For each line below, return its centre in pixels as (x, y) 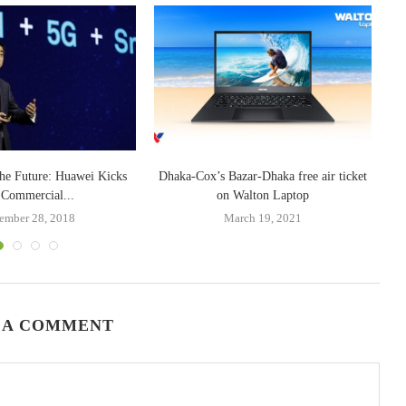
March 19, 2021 (262, 217)
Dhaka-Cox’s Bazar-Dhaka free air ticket (262, 176)
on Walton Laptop (262, 195)
